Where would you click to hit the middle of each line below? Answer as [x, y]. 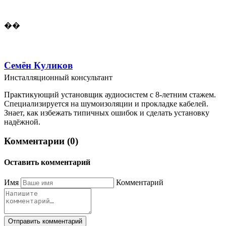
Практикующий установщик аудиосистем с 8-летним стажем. [110, 94]
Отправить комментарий [45, 221]
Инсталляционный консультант [58, 77]
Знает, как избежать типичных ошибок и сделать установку [107, 112]
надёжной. [22, 122]
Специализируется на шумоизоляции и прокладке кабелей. [106, 103]
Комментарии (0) [41, 141]
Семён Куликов [38, 65]
